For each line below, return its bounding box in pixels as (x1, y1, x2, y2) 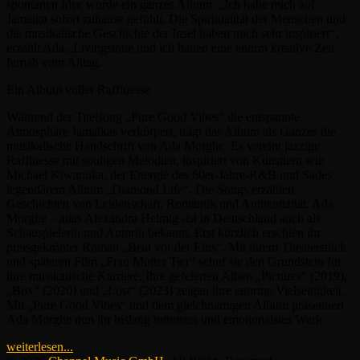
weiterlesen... (6, 339, 73, 354)
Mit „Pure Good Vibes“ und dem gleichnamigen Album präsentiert (6, 297, 344, 312)
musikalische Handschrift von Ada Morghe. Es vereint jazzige (6, 138, 320, 153)
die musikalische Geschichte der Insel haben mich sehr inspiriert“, (6, 26, 338, 40)
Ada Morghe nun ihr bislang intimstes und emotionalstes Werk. (6, 312, 325, 326)
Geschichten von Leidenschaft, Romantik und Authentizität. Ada (6, 196, 333, 211)
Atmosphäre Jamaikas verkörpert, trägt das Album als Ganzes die (6, 124, 336, 138)
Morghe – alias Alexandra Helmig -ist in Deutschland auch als (6, 211, 321, 225)
